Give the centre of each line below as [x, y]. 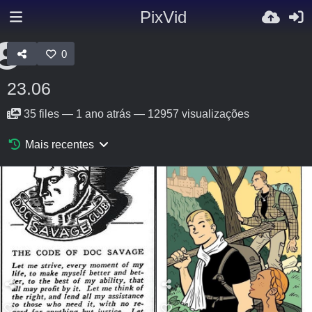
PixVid [163, 17]
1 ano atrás [103, 114]
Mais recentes [60, 145]
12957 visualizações [198, 114]
